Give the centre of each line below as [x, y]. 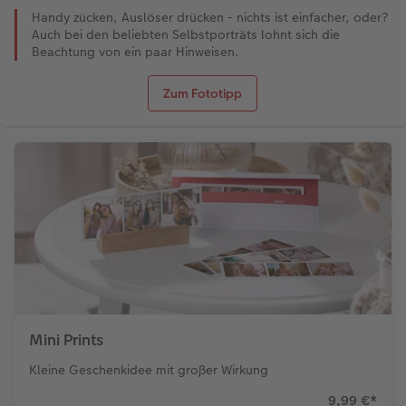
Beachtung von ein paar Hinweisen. [135, 52]
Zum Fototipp [203, 94]
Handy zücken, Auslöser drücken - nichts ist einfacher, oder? [210, 18]
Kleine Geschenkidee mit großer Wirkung [149, 370]
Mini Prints [66, 340]
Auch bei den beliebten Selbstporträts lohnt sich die [186, 35]
